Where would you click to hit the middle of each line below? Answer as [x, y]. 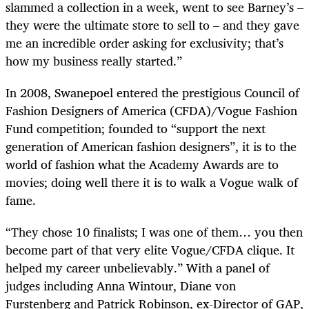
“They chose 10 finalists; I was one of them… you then [154, 231]
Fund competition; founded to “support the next [136, 128]
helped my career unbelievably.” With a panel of [138, 267]
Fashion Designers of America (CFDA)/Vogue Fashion [151, 110]
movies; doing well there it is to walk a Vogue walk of [152, 182]
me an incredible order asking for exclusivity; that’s [144, 42]
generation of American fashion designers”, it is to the [151, 146]
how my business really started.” [96, 60]
